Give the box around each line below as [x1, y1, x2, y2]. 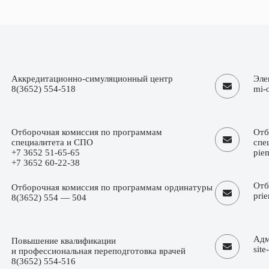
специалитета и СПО [11, 138, 94, 148]
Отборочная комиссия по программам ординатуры [11, 183, 213, 193]
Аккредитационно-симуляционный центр [11, 74, 174, 84]
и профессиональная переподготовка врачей [11, 246, 186, 256]
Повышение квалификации [11, 236, 116, 246]
